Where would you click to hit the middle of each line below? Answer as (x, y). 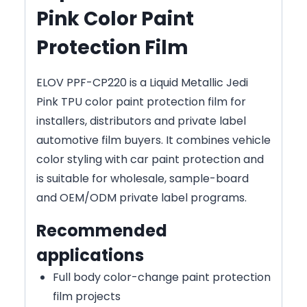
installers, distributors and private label (141, 121)
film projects (87, 296)
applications (90, 255)
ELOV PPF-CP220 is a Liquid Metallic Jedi (142, 82)
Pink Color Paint (115, 19)
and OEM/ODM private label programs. (142, 197)
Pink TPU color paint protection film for (141, 101)
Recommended (102, 230)
